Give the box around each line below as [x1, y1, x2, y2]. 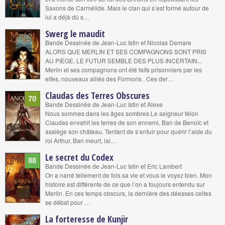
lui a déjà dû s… [45, 13, 89, 21]
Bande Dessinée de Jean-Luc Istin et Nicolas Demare [45, 38, 191, 47]
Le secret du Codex [45, 151, 114, 163]
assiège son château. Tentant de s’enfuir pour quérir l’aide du [45, 127, 212, 136]
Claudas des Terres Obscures [45, 89, 150, 101]
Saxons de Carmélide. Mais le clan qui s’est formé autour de [45, 4, 209, 12]
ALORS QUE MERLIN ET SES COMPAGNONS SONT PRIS [45, 47, 206, 56]
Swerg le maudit [45, 28, 105, 40]
